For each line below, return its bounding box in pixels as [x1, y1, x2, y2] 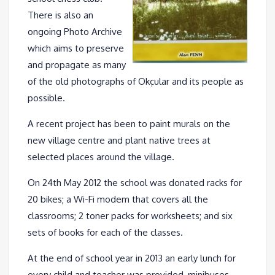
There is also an [28, 9, 93, 21]
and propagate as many [28, 58, 126, 71]
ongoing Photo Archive [28, 25, 122, 37]
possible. [28, 91, 65, 104]
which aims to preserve [28, 42, 124, 54]
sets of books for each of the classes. [28, 226, 183, 238]
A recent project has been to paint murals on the [28, 117, 230, 130]
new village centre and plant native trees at [28, 134, 211, 146]
